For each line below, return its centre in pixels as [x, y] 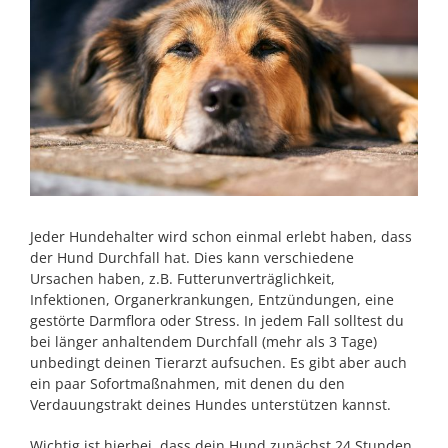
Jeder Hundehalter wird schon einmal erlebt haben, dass [221, 236]
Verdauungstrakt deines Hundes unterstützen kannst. [210, 404]
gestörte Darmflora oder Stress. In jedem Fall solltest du [217, 320]
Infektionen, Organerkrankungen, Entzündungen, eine [212, 299]
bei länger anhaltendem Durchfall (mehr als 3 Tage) [203, 341]
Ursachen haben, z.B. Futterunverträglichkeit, [182, 278]
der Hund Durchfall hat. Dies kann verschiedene [192, 257]
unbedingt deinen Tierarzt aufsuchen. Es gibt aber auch [218, 362]
